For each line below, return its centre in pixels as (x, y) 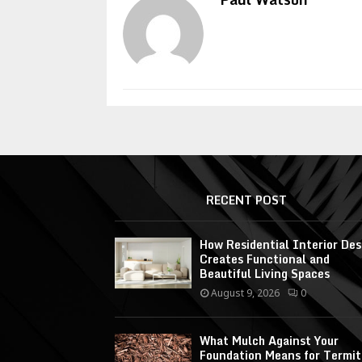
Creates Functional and (265, 259)
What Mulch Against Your (269, 340)
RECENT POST (247, 200)
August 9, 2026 (245, 293)
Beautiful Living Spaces (265, 273)
